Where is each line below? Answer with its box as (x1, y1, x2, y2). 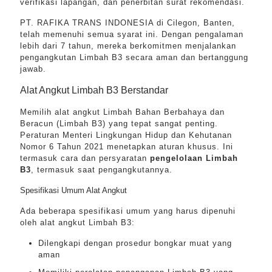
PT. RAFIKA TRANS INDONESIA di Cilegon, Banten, (20, 18, 235, 27)
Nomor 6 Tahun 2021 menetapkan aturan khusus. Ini (20, 142, 233, 151)
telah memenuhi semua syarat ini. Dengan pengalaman (20, 30, 243, 39)
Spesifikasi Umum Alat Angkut (20, 186, 127, 195)
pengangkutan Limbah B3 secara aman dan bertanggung (20, 53, 248, 62)
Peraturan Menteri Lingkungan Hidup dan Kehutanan (20, 131, 232, 140)
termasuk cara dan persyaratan (20, 154, 150, 163)
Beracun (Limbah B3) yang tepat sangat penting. (20, 119, 218, 128)
